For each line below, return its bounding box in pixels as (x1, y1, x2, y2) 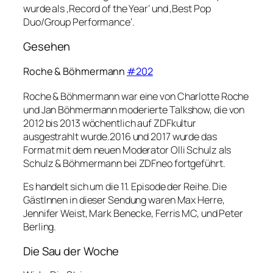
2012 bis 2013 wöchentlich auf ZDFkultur (23, 116, 197, 130)
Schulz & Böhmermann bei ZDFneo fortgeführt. (23, 157, 225, 171)
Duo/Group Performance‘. (23, 15, 135, 29)
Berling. (23, 220, 57, 234)
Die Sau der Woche (23, 243, 119, 259)
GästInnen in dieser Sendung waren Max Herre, (23, 193, 225, 207)
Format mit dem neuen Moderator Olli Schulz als (23, 143, 232, 157)
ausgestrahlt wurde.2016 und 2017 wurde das (23, 130, 217, 144)
